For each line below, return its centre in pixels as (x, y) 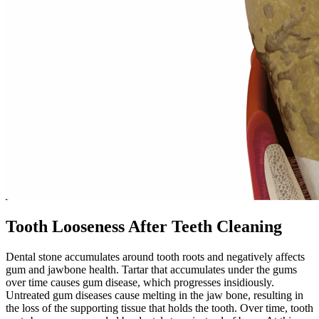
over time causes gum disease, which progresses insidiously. (140, 282)
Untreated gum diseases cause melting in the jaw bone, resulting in (155, 295)
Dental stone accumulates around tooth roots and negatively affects (155, 256)
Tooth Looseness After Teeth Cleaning (144, 226)
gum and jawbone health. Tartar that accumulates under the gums (151, 269)
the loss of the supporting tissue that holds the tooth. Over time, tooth (159, 308)
